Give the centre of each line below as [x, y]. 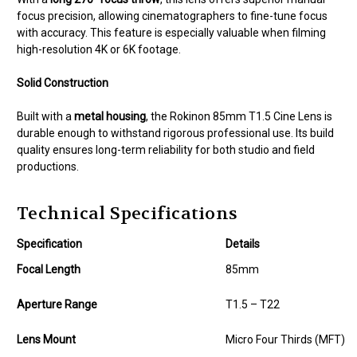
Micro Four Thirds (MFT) [285, 340]
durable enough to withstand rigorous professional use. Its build [175, 133]
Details [243, 244]
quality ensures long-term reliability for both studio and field [166, 150]
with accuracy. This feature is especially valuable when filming [171, 33]
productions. [48, 167]
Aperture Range [57, 305]
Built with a [45, 117]
